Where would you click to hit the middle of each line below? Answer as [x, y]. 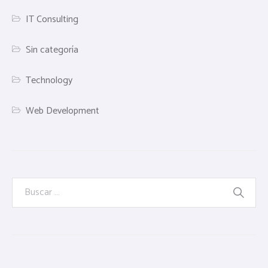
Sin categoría [52, 50]
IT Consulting [52, 20]
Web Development [63, 111]
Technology [49, 81]
